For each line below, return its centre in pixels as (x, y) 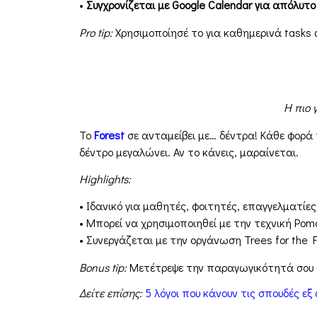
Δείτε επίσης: (111, 293)
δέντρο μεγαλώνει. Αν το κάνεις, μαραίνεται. (189, 151)
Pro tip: (96, 32)
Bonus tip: (103, 267)
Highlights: (105, 178)
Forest (109, 134)
